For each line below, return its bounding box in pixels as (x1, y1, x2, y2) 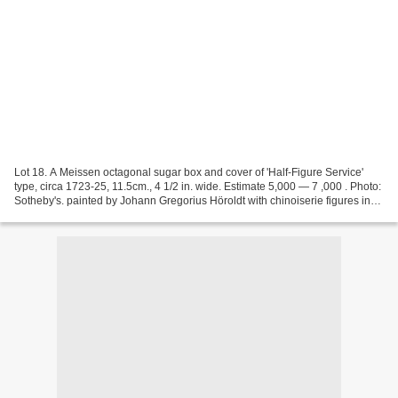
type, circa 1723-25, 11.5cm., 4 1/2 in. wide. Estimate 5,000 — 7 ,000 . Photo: (14, 179, 381, 193)
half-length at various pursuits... (14, 208, 164, 221)
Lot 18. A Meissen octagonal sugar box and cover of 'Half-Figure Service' (14, 165, 363, 179)
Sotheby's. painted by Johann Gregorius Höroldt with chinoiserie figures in (14, 194, 370, 207)
